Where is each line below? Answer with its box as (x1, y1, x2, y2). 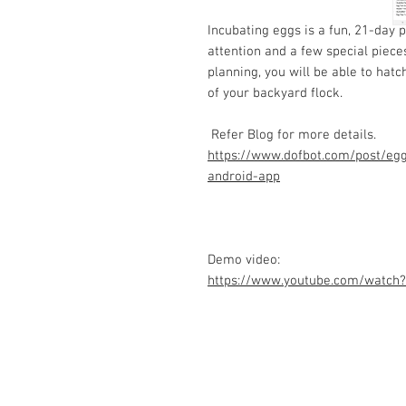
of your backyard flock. (208, 85, 343, 101)
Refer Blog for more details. (208, 127, 376, 143)
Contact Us (183, 366, 246, 382)
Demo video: (208, 252, 280, 268)
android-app (208, 169, 280, 185)
